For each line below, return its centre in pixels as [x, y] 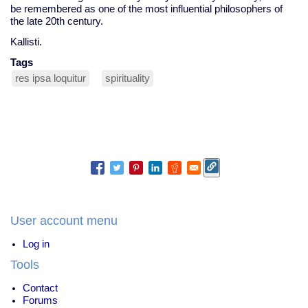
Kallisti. [26, 42]
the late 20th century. [57, 21]
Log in [36, 244]
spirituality [128, 78]
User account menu [64, 220]
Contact [40, 288]
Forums [40, 300]
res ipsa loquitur [51, 78]
